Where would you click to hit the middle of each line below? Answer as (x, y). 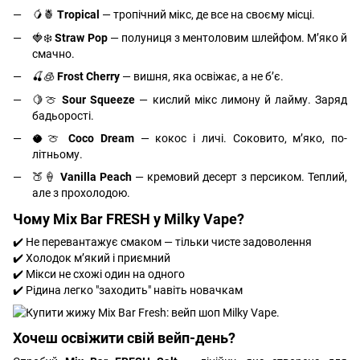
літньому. (57, 154)
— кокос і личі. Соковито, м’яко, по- (241, 138)
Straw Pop (81, 37)
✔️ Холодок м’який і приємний (92, 258)
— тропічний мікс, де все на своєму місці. (207, 15)
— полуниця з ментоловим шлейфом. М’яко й (227, 37)
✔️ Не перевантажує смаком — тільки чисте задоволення (162, 241)
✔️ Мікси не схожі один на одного (99, 274)
